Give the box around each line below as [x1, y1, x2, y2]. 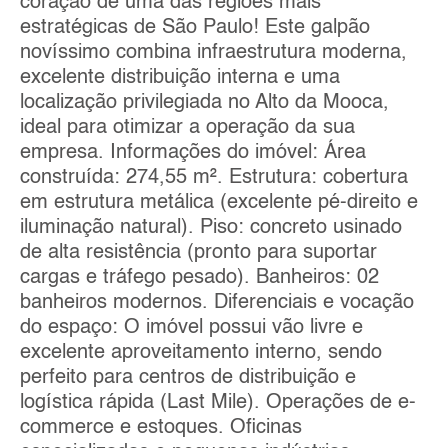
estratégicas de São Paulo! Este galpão [20, 18, 370, 39]
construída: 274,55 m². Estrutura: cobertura [20, 168, 408, 189]
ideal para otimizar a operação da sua [20, 118, 355, 139]
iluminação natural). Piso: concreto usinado [20, 218, 402, 239]
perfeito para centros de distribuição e [20, 368, 356, 389]
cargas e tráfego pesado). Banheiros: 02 [20, 268, 379, 289]
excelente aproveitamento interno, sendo [20, 343, 382, 364]
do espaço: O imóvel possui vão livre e [20, 318, 363, 339]
